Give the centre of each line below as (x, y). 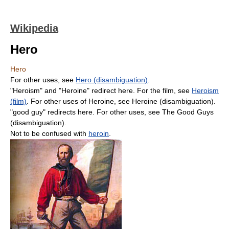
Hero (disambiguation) (112, 80)
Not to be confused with (49, 133)
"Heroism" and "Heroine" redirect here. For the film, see (101, 90)
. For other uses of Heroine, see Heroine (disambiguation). (121, 101)
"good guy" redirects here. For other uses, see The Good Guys (112, 112)
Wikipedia (34, 28)
